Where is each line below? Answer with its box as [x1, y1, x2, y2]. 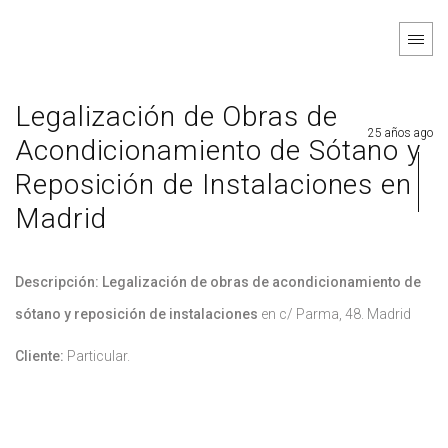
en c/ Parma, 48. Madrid [261, 306, 411, 322]
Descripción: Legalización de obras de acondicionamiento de [15, 274, 421, 290]
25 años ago [368, 126, 433, 140]
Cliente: [15, 348, 64, 364]
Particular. [64, 348, 130, 364]
